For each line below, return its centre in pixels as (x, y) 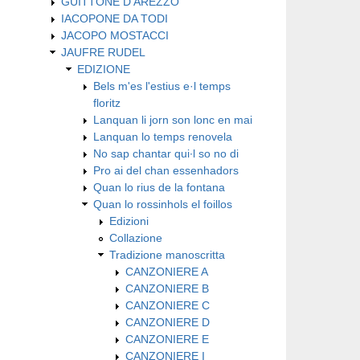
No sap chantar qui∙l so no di (166, 153)
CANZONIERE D (168, 322)
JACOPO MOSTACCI (115, 35)
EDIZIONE (104, 69)
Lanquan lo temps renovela (163, 136)
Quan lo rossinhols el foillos (163, 204)
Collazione (136, 237)
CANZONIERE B (167, 288)
